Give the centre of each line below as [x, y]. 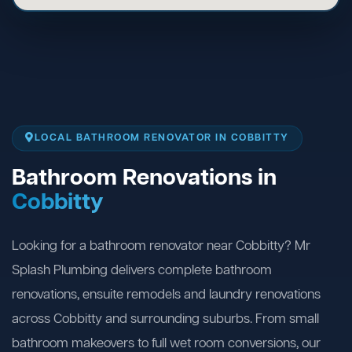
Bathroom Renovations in [144, 179]
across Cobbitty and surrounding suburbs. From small [165, 320]
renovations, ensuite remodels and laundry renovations [166, 295]
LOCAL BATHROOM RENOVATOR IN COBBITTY [161, 138]
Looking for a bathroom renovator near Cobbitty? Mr [161, 247]
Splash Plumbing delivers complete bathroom [142, 271]
